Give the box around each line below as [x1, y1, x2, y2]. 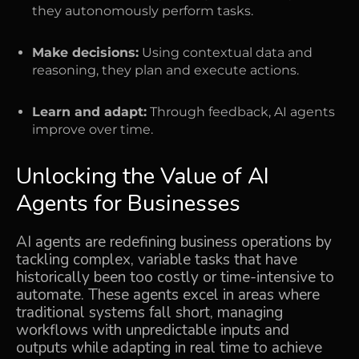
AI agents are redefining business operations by [16, 232, 332, 252]
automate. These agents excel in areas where [16, 284, 320, 305]
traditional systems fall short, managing [16, 302, 283, 323]
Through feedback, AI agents [147, 104, 335, 119]
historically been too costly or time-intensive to [16, 267, 334, 288]
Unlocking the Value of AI [16, 161, 269, 192]
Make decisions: [32, 45, 139, 60]
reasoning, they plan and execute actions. [32, 63, 299, 78]
